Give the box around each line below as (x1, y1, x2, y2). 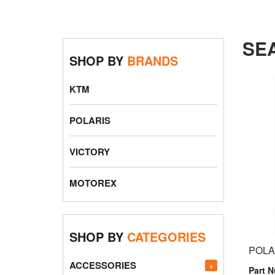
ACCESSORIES (69, 258, 136, 272)
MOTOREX (69, 176, 117, 190)
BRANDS (127, 51, 178, 69)
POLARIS (69, 113, 110, 127)
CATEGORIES (127, 227, 206, 246)
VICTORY (69, 144, 110, 158)
